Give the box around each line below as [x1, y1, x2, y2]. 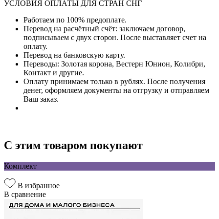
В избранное [18, 181, 60, 190]
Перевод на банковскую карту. [23, 50, 125, 59]
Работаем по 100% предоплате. [23, 15, 127, 24]
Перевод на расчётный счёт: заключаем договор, [23, 24, 185, 33]
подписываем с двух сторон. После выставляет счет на [23, 33, 206, 42]
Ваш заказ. [23, 94, 59, 103]
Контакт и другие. [23, 68, 84, 77]
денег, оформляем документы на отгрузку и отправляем [23, 86, 209, 94]
